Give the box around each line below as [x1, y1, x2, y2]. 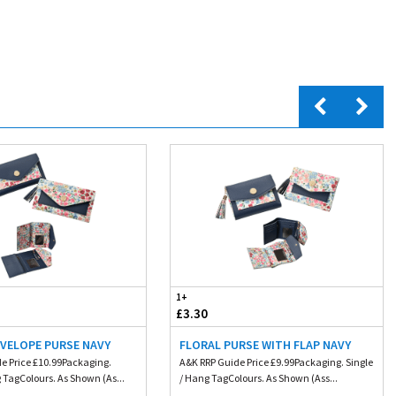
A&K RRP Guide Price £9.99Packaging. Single [179, 354, 373, 369]
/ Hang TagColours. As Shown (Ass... [179, 370, 338, 385]
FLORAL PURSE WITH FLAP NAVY [179, 336, 351, 353]
